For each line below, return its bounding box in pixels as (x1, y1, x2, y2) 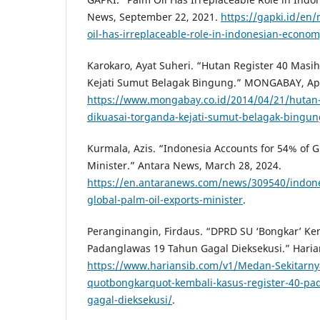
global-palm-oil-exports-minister (87, 193, 243, 207)
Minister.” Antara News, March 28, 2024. (87, 159, 281, 173)
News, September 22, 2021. (87, 10, 221, 24)
